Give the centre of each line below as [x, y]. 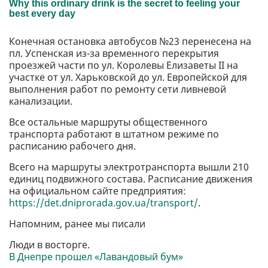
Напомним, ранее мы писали [77, 224]
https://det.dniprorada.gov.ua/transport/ [103, 203]
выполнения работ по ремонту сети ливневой [118, 89]
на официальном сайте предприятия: [98, 191]
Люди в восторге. [49, 245]
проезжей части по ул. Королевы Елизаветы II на [124, 66]
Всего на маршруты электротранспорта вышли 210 [129, 167]
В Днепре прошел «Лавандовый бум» [96, 257]
